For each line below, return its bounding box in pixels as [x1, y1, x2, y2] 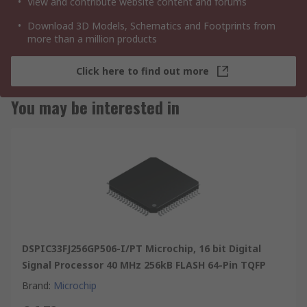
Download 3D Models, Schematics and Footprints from [27, 19, 275, 32]
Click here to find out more [76, 64, 209, 78]
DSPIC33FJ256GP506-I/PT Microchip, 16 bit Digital [22, 241, 261, 255]
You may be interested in [11, 94, 180, 119]
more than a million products [27, 32, 157, 45]
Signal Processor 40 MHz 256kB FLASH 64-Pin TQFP [22, 258, 266, 271]
